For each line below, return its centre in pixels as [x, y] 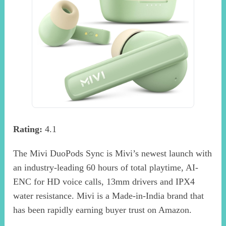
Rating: [28, 129]
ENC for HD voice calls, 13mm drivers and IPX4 [104, 181]
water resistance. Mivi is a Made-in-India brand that [109, 195]
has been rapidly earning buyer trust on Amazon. [103, 210]
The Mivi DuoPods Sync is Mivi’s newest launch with [113, 153]
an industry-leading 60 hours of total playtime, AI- [106, 167]
